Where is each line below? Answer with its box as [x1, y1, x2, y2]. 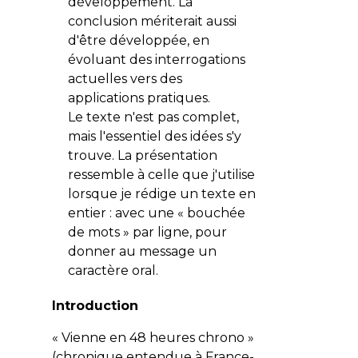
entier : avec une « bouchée [67, 205, 245, 221]
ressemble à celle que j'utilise [67, 166, 255, 182]
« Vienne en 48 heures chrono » [51, 329, 254, 345]
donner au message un [67, 243, 217, 259]
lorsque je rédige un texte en [67, 185, 256, 201]
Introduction [51, 297, 138, 313]
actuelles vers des [67, 70, 182, 86]
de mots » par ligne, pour [67, 224, 227, 240]
